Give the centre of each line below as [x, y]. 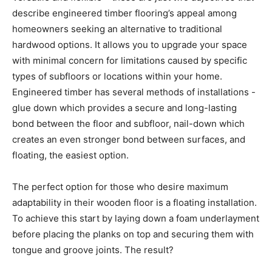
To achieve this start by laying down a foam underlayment [136, 218]
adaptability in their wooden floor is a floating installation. [134, 202]
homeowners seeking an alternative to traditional [117, 29]
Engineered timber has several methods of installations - [134, 92]
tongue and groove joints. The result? [93, 250]
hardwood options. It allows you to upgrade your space [130, 44]
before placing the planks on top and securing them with [133, 234]
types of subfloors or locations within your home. [117, 76]
